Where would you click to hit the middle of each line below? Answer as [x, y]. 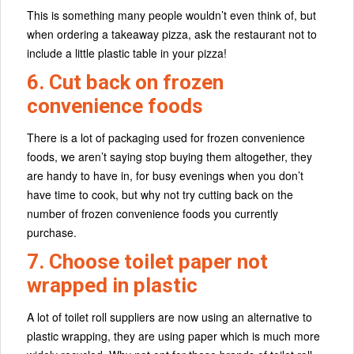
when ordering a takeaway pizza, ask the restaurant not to [172, 34]
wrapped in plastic [112, 286]
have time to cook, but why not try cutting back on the [160, 195]
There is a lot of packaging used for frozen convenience [166, 138]
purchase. [52, 233]
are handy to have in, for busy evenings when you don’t [165, 176]
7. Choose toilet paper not [147, 262]
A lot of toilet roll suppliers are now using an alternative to [169, 317]
